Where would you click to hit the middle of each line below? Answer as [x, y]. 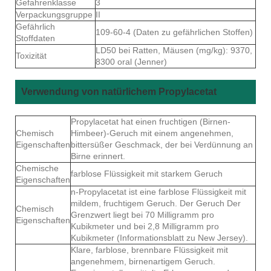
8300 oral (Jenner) [131, 61]
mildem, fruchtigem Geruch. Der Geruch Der [156, 203]
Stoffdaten [35, 38]
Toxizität [31, 55]
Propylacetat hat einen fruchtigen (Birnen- [151, 121]
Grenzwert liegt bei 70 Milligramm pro [142, 214]
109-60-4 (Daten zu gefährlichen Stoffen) [174, 32]
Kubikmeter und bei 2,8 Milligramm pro [145, 226]
